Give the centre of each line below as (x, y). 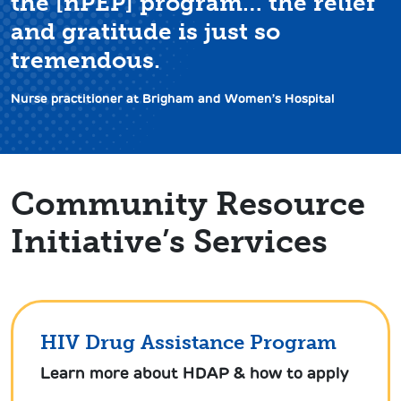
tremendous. (85, 60)
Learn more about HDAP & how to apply (195, 373)
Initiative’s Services (169, 241)
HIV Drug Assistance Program (188, 342)
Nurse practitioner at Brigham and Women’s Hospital (173, 98)
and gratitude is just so (145, 31)
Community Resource (188, 203)
